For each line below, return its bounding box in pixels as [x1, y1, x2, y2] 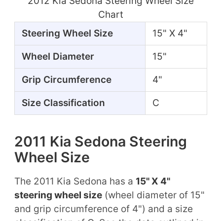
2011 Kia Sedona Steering [14, 132, 187, 150]
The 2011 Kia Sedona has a [14, 175, 136, 187]
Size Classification [21, 97, 105, 109]
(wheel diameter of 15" [102, 189, 205, 201]
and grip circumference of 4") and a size [14, 203, 193, 215]
